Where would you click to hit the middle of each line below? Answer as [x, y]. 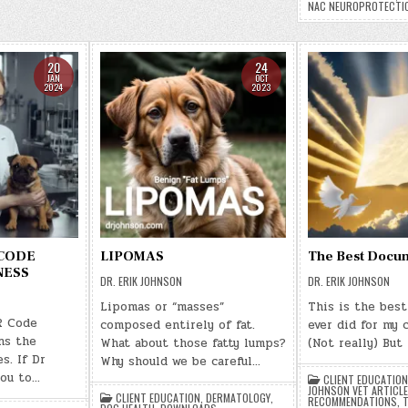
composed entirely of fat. [177, 325]
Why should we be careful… [180, 362]
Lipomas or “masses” [162, 307]
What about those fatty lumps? [193, 343]
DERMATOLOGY [238, 398]
